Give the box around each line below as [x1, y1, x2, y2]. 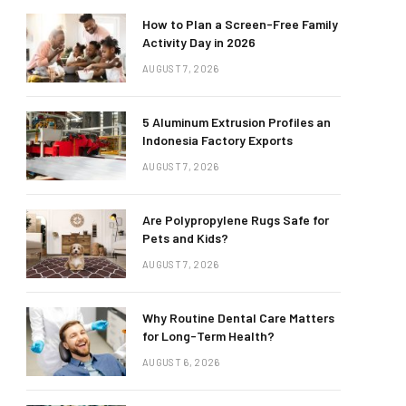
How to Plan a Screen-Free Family [142, 16, 338, 32]
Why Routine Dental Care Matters [142, 310, 334, 325]
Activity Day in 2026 [142, 34, 256, 50]
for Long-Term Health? [142, 328, 275, 343]
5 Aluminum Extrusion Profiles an [142, 114, 331, 130]
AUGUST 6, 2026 [142, 356, 220, 368]
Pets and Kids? [142, 230, 228, 246]
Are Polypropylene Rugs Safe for [142, 212, 329, 227]
